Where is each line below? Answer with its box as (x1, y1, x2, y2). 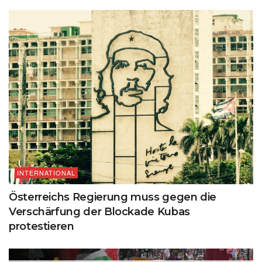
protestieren (9, 220, 74, 233)
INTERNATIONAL (17, 168, 75, 178)
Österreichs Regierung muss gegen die (9, 191, 217, 204)
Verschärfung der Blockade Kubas (9, 205, 190, 219)
